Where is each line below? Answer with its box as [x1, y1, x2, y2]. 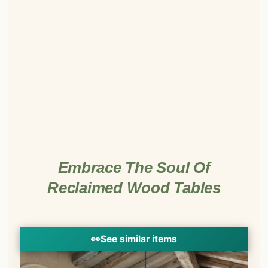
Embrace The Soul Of [57, 158, 211, 176]
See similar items [100, 233, 177, 245]
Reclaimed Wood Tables [47, 178, 221, 197]
